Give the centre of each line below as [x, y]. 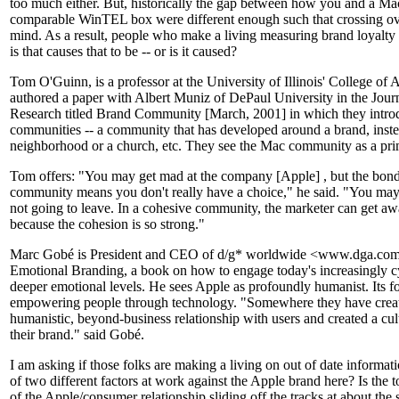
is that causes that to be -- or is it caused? [123, 52]
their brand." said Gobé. [77, 335]
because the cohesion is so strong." [107, 224]
